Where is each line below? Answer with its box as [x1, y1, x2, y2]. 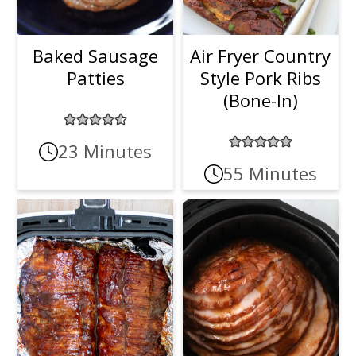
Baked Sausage [33, 44, 159, 68]
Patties [66, 66, 125, 91]
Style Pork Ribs [199, 66, 321, 91]
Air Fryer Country [190, 44, 331, 68]
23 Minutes [58, 139, 153, 164]
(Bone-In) [222, 88, 298, 113]
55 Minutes [222, 161, 317, 186]
